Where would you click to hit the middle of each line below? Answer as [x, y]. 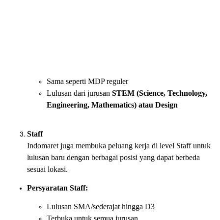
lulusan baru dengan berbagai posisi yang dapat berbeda [113, 157]
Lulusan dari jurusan [79, 93]
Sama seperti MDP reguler [87, 81]
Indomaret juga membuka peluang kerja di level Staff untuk [119, 146]
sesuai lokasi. [47, 169]
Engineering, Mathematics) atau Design [112, 105]
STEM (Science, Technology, [160, 93]
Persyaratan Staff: [57, 188]
